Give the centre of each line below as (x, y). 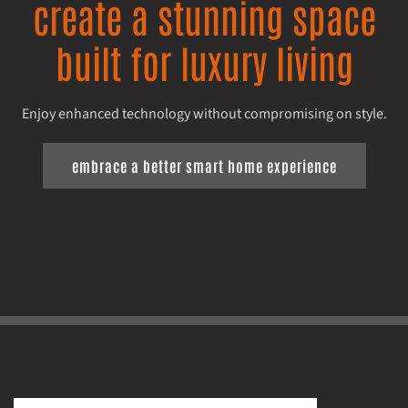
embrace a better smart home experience (204, 165)
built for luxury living (204, 61)
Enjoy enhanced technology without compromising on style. (204, 113)
